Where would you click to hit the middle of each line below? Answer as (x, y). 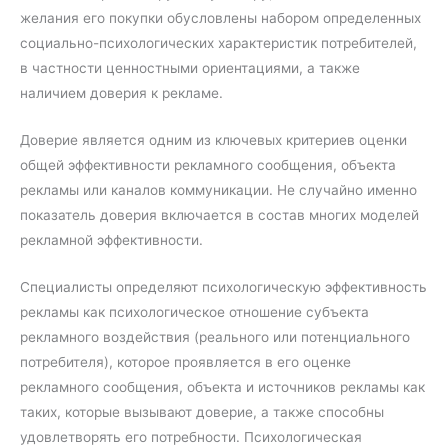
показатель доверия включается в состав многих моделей (219, 215)
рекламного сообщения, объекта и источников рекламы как (222, 387)
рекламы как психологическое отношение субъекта (194, 312)
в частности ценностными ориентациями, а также (190, 68)
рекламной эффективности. (111, 240)
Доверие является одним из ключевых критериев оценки (213, 140)
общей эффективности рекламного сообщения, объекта (208, 165)
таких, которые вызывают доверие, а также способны (202, 412)
